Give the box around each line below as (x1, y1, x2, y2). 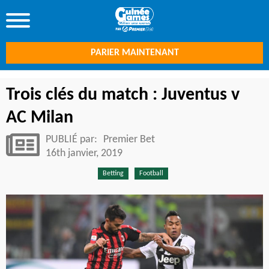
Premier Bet (103, 134, 155, 145)
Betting (102, 170, 124, 177)
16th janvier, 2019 (46, 148, 122, 159)
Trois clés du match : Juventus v (6, 86, 240, 104)
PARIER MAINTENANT (90, 48, 179, 58)
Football (139, 170, 163, 177)
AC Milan (6, 109, 73, 127)
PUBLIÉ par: (46, 134, 100, 145)
